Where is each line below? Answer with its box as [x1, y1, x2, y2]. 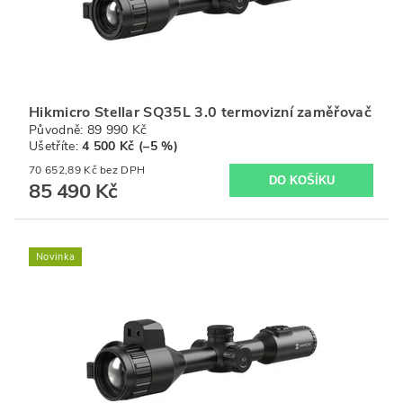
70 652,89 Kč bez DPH [100, 163, 146, 178]
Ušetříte [29, 138, 76, 156]
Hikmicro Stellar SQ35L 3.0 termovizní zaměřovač [29, 103, 372, 123]
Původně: [29, 121, 87, 139]
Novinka [36, 250, 76, 264]
